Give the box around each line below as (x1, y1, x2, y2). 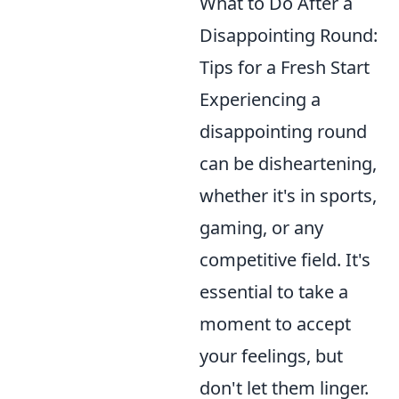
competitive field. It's (199, 248, 370, 273)
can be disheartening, (199, 151, 377, 176)
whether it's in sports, (199, 183, 377, 208)
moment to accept (199, 312, 351, 337)
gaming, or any (199, 216, 323, 240)
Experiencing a (199, 87, 321, 112)
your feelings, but (199, 344, 343, 369)
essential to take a (199, 280, 348, 305)
